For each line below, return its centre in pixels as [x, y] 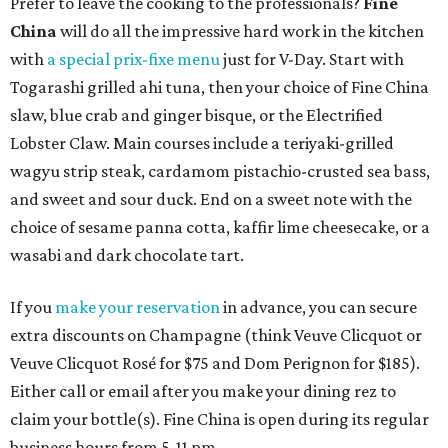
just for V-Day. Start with [312, 59]
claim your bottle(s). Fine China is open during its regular [219, 419]
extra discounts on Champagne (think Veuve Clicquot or [216, 335]
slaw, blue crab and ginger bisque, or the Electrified [196, 115]
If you [32, 307]
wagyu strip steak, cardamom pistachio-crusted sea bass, [220, 171]
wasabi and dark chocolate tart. [127, 255]
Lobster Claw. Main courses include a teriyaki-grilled [202, 143]
